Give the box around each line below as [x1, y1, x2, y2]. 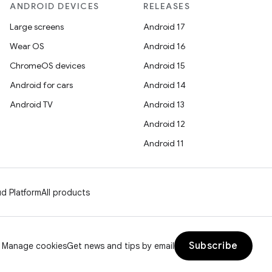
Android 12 [143, 118, 185, 129]
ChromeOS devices [10, 60, 85, 71]
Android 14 [143, 80, 186, 90]
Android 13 [143, 99, 185, 110]
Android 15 [143, 60, 185, 71]
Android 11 [143, 138, 184, 149]
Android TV [10, 99, 53, 110]
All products [41, 187, 90, 198]
